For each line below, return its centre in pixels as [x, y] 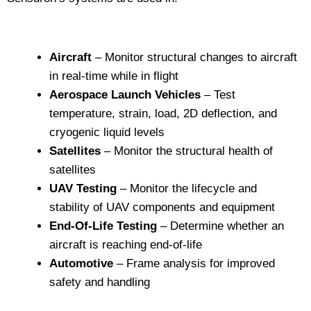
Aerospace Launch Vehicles [125, 94]
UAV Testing [83, 188]
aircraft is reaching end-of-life [126, 244]
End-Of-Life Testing [103, 226]
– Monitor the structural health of [187, 151]
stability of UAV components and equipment [162, 207]
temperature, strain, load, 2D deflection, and [163, 113]
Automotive [81, 263]
